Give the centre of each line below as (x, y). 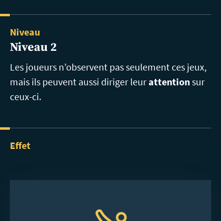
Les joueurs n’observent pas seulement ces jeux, (108, 67)
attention (169, 81)
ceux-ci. (26, 96)
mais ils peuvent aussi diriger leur (79, 81)
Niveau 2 (33, 47)
